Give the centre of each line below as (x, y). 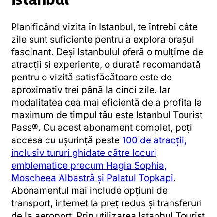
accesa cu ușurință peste (67, 140)
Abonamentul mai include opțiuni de (89, 190)
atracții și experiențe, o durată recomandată (106, 64)
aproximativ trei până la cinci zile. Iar (91, 90)
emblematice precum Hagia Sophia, (89, 165)
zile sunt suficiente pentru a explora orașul (103, 39)
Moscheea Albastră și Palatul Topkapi (92, 178)
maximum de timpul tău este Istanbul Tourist (107, 115)
